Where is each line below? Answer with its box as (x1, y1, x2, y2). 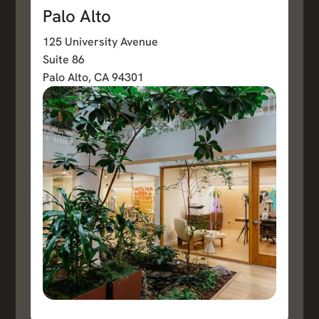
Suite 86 (42, 52, 85, 68)
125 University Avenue (42, 34, 158, 50)
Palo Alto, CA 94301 (42, 70, 144, 85)
